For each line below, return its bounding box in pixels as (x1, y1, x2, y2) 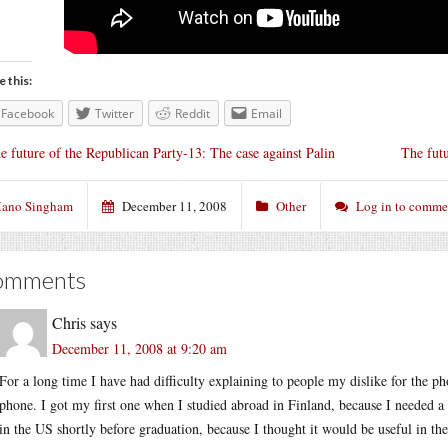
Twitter (95, 105, 134, 122)
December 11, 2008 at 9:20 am (52, 338, 227, 358)
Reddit (175, 105, 210, 122)
